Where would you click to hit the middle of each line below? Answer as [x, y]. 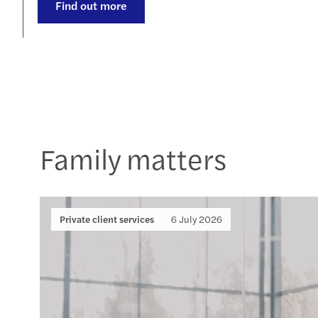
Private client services [107, 219]
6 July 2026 [197, 219]
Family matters [133, 158]
